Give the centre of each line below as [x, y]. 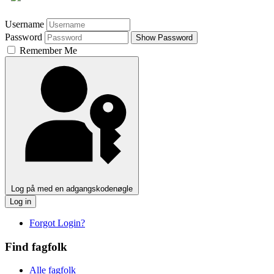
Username [24, 24]
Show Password [164, 37]
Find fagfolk [36, 246]
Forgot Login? [57, 223]
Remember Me [47, 50]
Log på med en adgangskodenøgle [72, 188]
